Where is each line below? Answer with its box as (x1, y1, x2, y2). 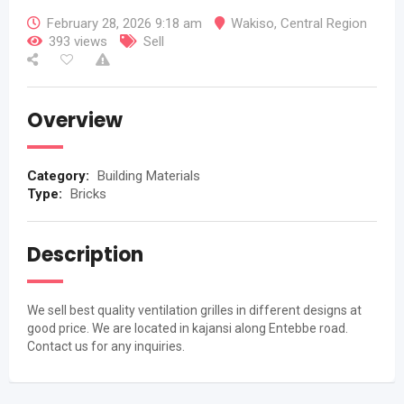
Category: (27, 168, 93, 184)
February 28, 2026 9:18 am (47, 15, 202, 32)
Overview (27, 106, 123, 134)
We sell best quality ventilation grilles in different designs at (27, 303, 362, 317)
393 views (49, 33, 107, 50)
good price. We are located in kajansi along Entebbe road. (27, 321, 348, 335)
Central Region (280, 15, 367, 32)
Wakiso (231, 15, 274, 32)
